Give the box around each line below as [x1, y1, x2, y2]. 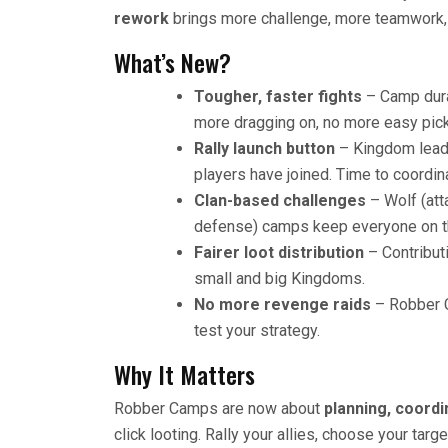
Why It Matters [114, 356, 255, 392]
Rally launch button [194, 139, 335, 158]
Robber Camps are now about [114, 399, 324, 418]
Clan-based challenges [194, 191, 366, 210]
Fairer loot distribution [194, 243, 364, 262]
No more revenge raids [194, 295, 371, 314]
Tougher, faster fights [194, 87, 362, 106]
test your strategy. [194, 321, 320, 340]
